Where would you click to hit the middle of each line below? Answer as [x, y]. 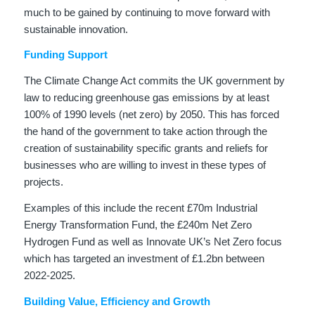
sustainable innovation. [76, 29]
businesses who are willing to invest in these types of [144, 165]
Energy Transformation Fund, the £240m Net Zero [137, 224]
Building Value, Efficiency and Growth [117, 301]
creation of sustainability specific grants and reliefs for [146, 148]
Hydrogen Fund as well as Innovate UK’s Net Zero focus [153, 241]
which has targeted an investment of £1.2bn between [144, 258]
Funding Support [65, 55]
